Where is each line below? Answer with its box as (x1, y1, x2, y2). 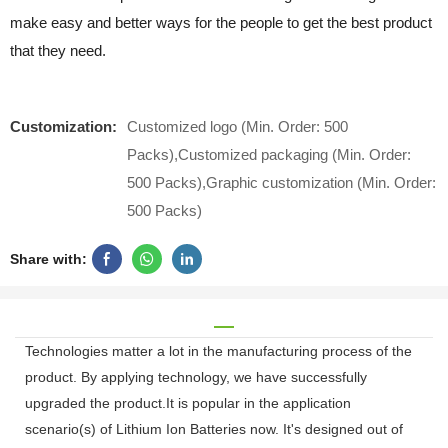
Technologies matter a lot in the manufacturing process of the (25, 343, 412, 360)
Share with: (10, 250, 87, 267)
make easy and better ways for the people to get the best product (10, 13, 432, 31)
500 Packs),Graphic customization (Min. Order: (127, 173, 436, 191)
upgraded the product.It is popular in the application (25, 395, 351, 412)
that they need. (10, 41, 106, 59)
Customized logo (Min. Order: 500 (127, 117, 348, 135)
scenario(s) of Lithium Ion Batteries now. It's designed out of (25, 421, 403, 438)
